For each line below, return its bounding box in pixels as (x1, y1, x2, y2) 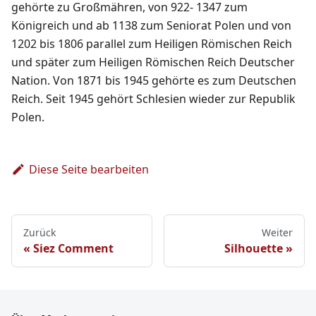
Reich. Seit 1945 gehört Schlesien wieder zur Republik (11, 91, 296, 107)
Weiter (262, 226, 293, 240)
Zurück (23, 226, 56, 240)
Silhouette (224, 241, 283, 257)
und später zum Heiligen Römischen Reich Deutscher (11, 54, 295, 71)
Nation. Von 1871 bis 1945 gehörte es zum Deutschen (11, 73, 296, 89)
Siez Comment (33, 241, 114, 257)
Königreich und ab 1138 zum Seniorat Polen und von (11, 18, 291, 34)
